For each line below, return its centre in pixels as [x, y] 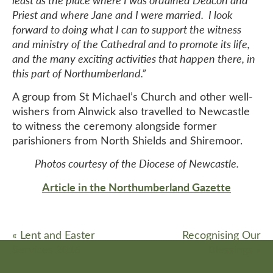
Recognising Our [222, 235]
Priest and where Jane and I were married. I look [122, 15]
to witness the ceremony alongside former [115, 126]
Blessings [232, 250]
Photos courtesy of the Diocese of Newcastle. [136, 164]
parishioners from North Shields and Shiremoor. [127, 140]
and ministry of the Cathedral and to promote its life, [131, 44]
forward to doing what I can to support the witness [127, 30]
